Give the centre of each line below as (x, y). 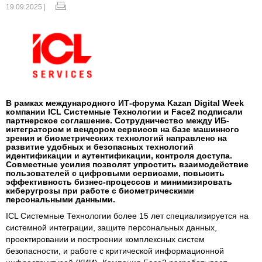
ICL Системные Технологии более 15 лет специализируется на (127, 216)
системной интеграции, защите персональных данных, (111, 227)
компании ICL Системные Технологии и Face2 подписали (124, 111)
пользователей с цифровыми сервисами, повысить (115, 173)
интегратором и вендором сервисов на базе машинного (123, 129)
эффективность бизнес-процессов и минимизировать (119, 182)
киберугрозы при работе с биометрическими (100, 190)
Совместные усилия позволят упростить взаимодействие (127, 164)
